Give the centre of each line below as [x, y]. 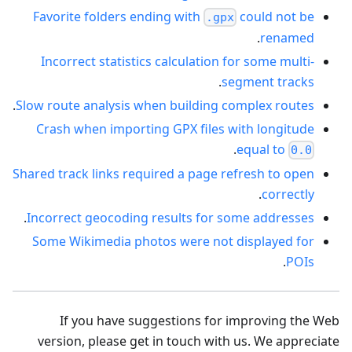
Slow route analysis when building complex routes [165, 105]
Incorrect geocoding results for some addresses [170, 217]
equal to [262, 149]
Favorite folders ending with [118, 16]
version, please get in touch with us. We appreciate [189, 341]
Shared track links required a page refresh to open [163, 173]
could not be [275, 16]
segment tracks [268, 81]
